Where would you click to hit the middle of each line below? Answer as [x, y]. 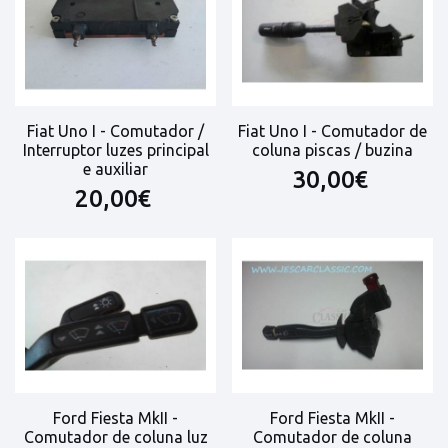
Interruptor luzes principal [115, 149]
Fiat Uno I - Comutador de [332, 130]
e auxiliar [115, 168]
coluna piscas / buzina [332, 149]
